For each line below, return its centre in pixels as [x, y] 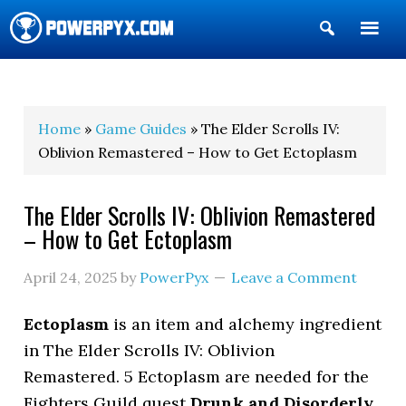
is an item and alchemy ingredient [246, 324]
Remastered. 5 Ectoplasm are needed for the [197, 377]
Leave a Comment [295, 277]
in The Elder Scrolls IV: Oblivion [150, 350]
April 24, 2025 [71, 277]
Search [364, 58]
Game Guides [141, 129]
